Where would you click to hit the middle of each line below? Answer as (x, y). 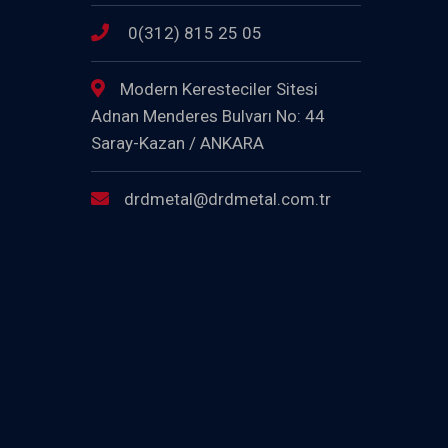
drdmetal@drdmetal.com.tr (227, 199)
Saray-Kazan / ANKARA (177, 143)
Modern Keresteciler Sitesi (219, 89)
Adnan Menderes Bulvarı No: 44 (208, 116)
